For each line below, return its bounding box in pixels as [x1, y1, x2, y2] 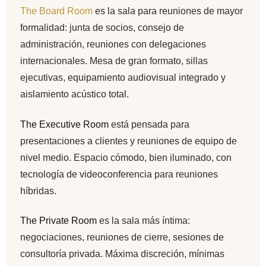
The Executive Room [20, 119, 109, 129]
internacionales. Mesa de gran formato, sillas [20, 56, 208, 66]
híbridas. [20, 185, 56, 196]
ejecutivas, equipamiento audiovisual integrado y [20, 72, 226, 83]
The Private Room [20, 215, 97, 226]
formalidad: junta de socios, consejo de [20, 23, 184, 33]
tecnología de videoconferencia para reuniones [20, 169, 218, 179]
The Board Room [20, 6, 93, 17]
